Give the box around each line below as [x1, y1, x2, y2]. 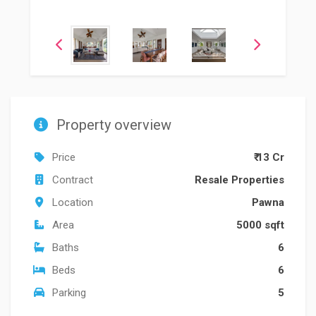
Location [49, 196, 93, 209]
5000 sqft [236, 219, 284, 231]
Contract [49, 174, 93, 186]
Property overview [53, 116, 171, 133]
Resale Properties [195, 174, 284, 186]
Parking [49, 286, 86, 299]
